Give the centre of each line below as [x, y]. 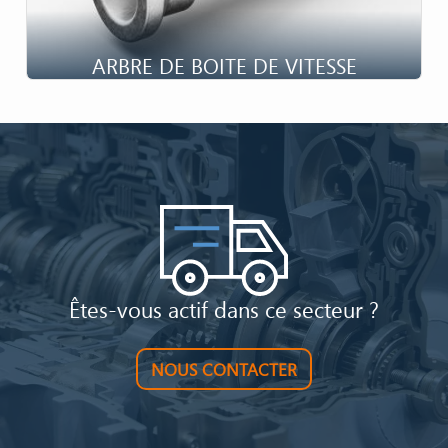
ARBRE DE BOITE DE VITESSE [224, 66]
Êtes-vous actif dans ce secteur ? [224, 309]
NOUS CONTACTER [224, 369]
